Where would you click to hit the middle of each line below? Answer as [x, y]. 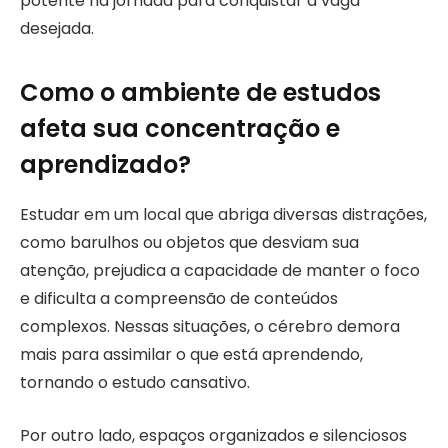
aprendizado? [105, 165]
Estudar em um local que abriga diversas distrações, [223, 215]
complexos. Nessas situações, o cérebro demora [210, 327]
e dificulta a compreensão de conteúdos [179, 299]
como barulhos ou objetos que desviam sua [189, 243]
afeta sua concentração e [180, 129]
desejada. [57, 28]
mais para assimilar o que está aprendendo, [191, 355]
